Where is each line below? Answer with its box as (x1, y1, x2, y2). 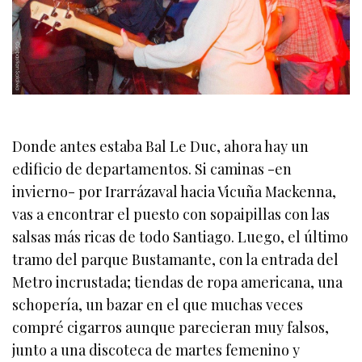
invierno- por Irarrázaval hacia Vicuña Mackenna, (12, 181, 337, 201)
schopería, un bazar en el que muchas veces (12, 294, 304, 314)
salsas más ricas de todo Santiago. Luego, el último (12, 226, 349, 246)
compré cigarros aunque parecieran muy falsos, (12, 317, 330, 337)
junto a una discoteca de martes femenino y (12, 339, 301, 360)
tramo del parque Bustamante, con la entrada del (12, 249, 339, 269)
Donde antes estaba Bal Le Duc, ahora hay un (12, 136, 309, 156)
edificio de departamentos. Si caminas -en (12, 158, 293, 179)
